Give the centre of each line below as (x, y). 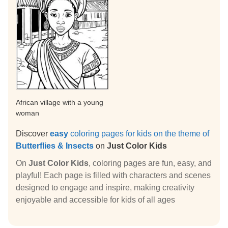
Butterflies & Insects (55, 146)
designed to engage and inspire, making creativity (105, 188)
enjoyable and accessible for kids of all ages (95, 200)
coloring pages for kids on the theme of (139, 134)
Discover (33, 134)
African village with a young (60, 103)
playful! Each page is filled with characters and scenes (113, 176)
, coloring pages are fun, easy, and (150, 163)
